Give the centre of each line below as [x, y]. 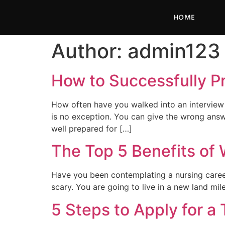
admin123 [174, 51]
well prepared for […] [92, 129]
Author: [89, 51]
